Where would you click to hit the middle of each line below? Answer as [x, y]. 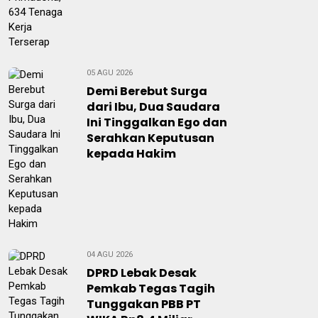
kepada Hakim [131, 154]
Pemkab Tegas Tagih [151, 289]
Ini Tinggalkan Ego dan [157, 122]
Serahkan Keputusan [150, 138]
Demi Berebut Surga [147, 91]
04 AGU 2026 [110, 254]
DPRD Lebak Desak [142, 273]
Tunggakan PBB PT [144, 304]
